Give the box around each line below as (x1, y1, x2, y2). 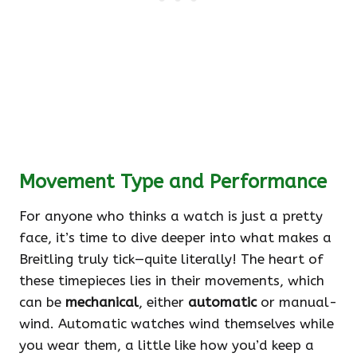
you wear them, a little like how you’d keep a (19, 337, 314, 354)
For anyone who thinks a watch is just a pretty (19, 208, 323, 225)
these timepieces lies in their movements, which (19, 273, 324, 289)
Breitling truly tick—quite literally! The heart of (19, 251, 324, 268)
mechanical (65, 294, 139, 311)
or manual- (257, 294, 337, 311)
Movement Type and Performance (19, 171, 327, 194)
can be (19, 294, 65, 311)
